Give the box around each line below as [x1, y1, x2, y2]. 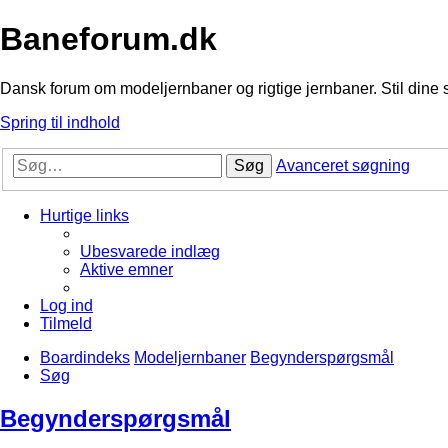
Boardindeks [40, 349, 130, 367]
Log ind [40, 297, 93, 315]
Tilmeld [40, 315, 92, 333]
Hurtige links [40, 207, 129, 225]
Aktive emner [80, 261, 173, 279]
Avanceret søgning [276, 157, 410, 175]
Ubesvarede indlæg [80, 243, 220, 261]
